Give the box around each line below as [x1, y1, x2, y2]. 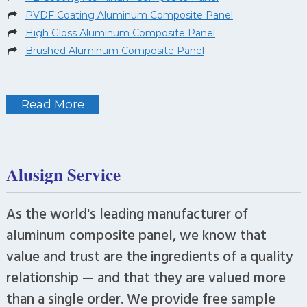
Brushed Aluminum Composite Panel [25, 44, 204, 57]
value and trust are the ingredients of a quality [5, 245, 293, 267]
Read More [21, 97, 84, 111]
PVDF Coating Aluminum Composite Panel [25, 8, 233, 21]
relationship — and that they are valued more [5, 266, 286, 288]
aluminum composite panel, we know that [5, 223, 267, 246]
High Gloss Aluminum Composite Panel [25, 26, 215, 39]
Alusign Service [5, 162, 121, 188]
